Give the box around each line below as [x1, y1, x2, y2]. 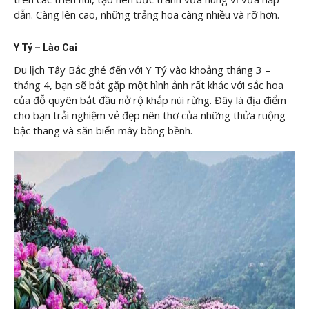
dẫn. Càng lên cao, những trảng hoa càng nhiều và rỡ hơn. [14, 8, 279, 22]
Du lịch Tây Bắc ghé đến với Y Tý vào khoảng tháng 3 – [14, 62, 270, 77]
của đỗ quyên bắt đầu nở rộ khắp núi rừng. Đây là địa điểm [14, 92, 286, 107]
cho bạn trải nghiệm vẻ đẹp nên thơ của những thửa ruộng [14, 108, 286, 122]
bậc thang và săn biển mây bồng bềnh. [14, 123, 192, 137]
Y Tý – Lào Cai [14, 41, 79, 53]
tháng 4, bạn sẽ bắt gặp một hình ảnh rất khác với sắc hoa [14, 77, 283, 92]
